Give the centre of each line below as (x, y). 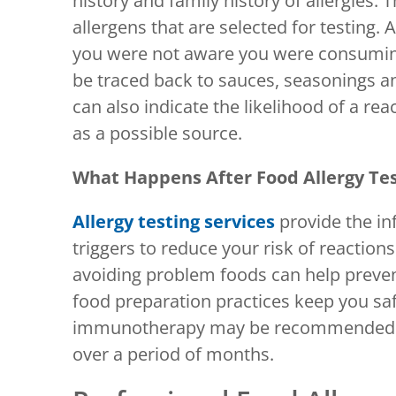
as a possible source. (157, 133)
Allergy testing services (174, 221)
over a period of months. (173, 354)
